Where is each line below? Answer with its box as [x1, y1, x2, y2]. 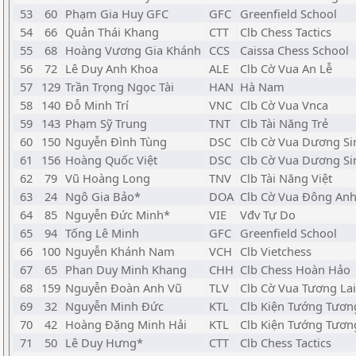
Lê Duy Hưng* [65, 335, 143, 350]
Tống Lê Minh [65, 225, 139, 241]
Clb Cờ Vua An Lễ [240, 60, 332, 76]
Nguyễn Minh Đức [65, 298, 164, 314]
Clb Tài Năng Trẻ [240, 115, 328, 131]
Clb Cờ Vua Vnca [240, 97, 328, 113]
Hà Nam [240, 79, 284, 95]
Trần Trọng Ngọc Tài [65, 79, 174, 95]
